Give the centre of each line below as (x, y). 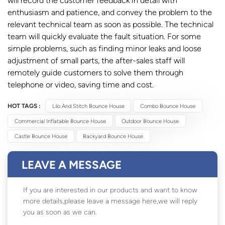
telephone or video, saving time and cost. (81, 84)
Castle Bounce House (41, 136)
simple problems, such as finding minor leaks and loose (104, 48)
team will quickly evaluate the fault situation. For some (104, 36)
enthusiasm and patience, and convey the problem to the (110, 12)
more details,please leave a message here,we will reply (110, 201)
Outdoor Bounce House (150, 121)
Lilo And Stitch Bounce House (88, 106)
